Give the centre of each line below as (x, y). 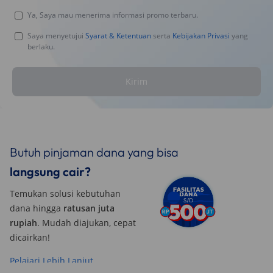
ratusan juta (89, 208)
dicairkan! (30, 237)
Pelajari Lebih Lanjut (51, 260)
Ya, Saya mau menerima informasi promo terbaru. (113, 15)
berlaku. (41, 46)
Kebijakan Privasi (201, 35)
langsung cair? (50, 171)
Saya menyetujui (56, 35)
